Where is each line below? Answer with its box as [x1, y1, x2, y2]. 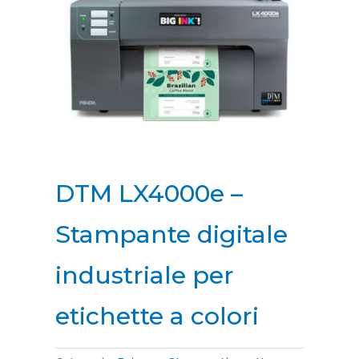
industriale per [54, 260, 234, 291]
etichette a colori [54, 301, 259, 332]
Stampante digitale [54, 220, 288, 250]
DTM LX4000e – [54, 179, 243, 209]
